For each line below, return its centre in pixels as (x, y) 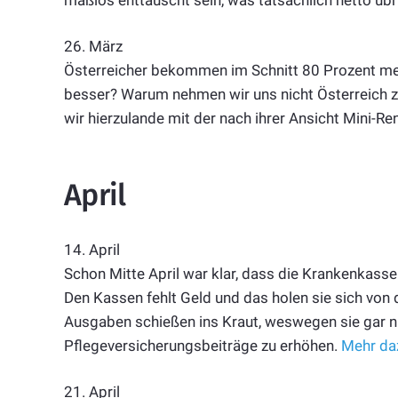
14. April (92, 249)
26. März (93, 47)
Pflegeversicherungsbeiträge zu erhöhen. (203, 345)
